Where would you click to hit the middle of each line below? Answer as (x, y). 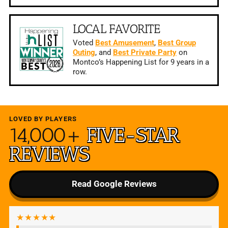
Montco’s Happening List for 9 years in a (141, 62)
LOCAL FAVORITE (116, 28)
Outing (84, 52)
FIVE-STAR (133, 135)
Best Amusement (124, 43)
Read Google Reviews (114, 184)
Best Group (177, 43)
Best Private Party (145, 52)
